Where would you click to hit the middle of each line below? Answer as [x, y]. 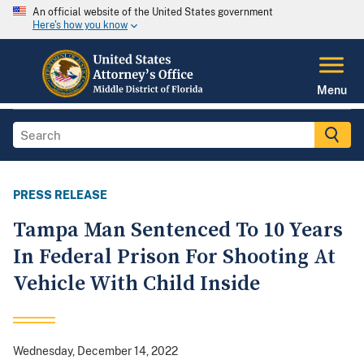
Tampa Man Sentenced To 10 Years [178, 231]
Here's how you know [80, 26]
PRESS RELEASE [60, 195]
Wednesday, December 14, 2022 [95, 351]
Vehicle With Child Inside [136, 284]
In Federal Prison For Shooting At [174, 258]
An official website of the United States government [153, 12]
